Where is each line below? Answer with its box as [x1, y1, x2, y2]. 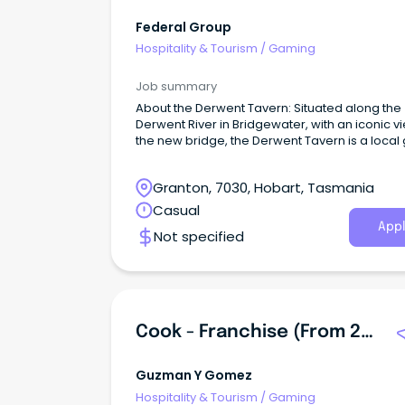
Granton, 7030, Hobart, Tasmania [153, 178, 374, 197]
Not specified [154, 227, 244, 247]
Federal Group [136, 17, 231, 36]
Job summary [136, 78, 217, 95]
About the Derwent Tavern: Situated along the [136, 99, 401, 117]
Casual [153, 200, 200, 220]
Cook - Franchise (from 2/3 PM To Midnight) [361, 323, 373, 343]
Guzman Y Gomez [136, 366, 252, 385]
